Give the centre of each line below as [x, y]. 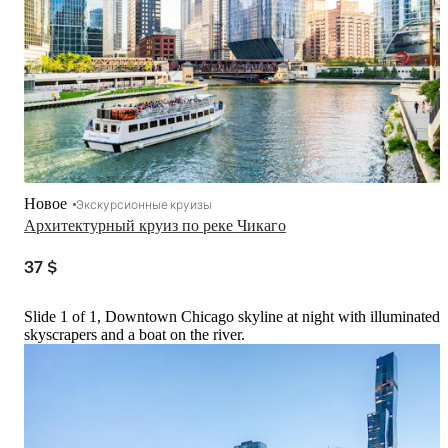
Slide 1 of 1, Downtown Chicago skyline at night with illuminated [232, 316]
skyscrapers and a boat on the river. [134, 334]
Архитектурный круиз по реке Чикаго [155, 225]
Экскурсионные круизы [144, 203]
